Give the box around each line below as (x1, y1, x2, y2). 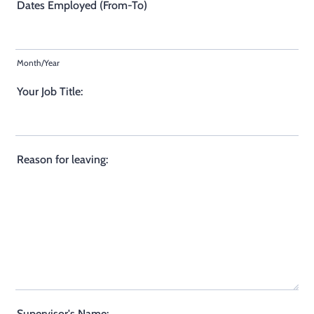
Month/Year (17, 57, 60, 68)
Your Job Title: (17, 85, 83, 98)
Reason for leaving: (17, 153, 108, 166)
